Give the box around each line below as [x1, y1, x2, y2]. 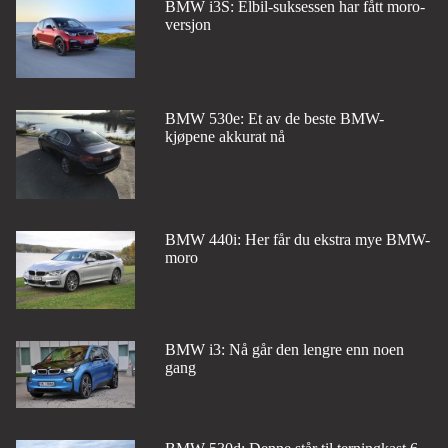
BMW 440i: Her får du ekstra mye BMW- [164, 230, 430, 248]
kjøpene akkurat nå [164, 127, 285, 145]
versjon [164, 16, 211, 33]
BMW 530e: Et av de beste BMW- [164, 109, 384, 127]
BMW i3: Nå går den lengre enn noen [164, 341, 404, 359]
